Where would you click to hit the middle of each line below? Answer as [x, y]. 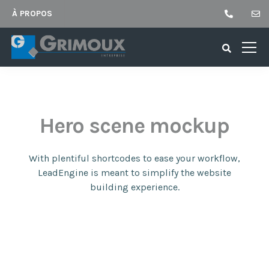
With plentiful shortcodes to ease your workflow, [134, 158]
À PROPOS [32, 14]
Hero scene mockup [134, 125]
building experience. [134, 187]
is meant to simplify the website [160, 173]
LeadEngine [63, 173]
